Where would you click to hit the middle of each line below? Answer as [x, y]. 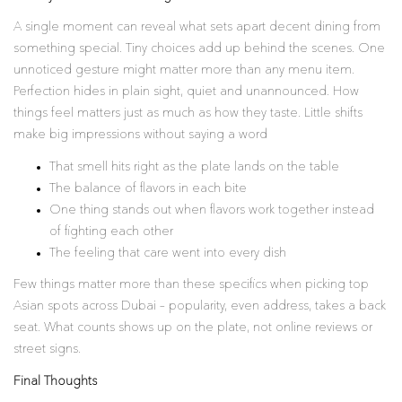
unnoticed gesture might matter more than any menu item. [184, 70]
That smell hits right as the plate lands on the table [194, 166]
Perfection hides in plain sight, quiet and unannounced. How [186, 92]
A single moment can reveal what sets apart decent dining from [197, 27]
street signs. [47, 349]
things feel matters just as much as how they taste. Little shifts [188, 113]
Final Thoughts [55, 381]
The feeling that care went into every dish [168, 253]
